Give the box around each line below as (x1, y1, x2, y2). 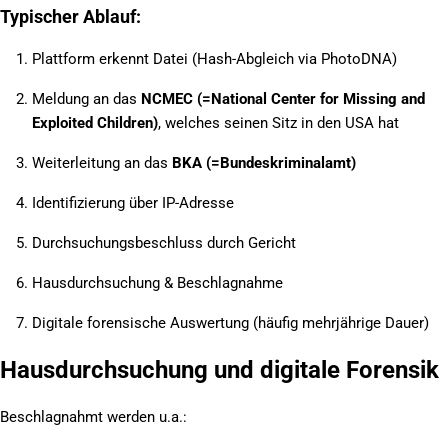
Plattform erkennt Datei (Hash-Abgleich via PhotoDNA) (32, 49, 397, 68)
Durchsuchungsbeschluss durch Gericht (32, 233, 296, 252)
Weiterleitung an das (32, 153, 172, 172)
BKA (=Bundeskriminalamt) (172, 153, 356, 172)
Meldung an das (32, 89, 141, 108)
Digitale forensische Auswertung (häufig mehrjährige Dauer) (32, 313, 429, 332)
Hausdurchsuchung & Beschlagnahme (32, 273, 283, 292)
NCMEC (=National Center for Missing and (141, 89, 425, 108)
